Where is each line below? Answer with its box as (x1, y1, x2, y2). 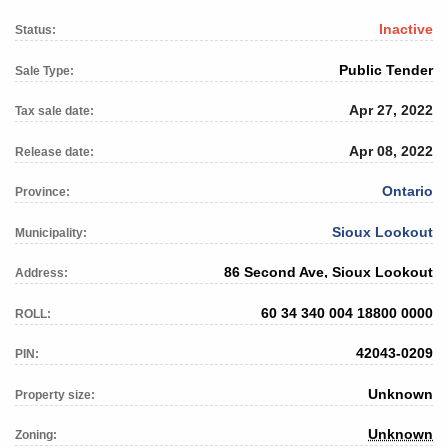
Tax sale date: (15, 104, 94, 119)
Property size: (15, 387, 95, 402)
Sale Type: (15, 63, 74, 78)
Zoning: (15, 428, 57, 443)
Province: (15, 185, 70, 200)
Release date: (15, 144, 94, 159)
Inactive (379, 21, 433, 38)
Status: (15, 23, 56, 38)
